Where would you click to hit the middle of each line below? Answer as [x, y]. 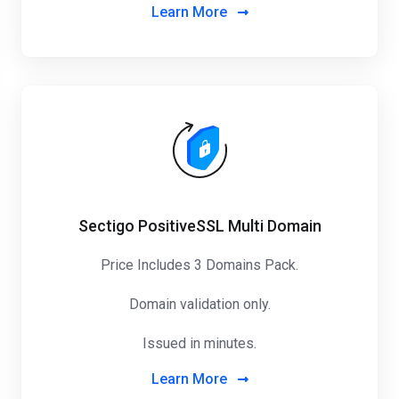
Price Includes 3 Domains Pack [198, 265]
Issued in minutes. [199, 343]
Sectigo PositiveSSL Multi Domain [199, 226]
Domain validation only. [199, 304]
